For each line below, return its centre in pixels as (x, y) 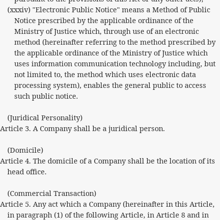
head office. (27, 171)
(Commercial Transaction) (52, 193)
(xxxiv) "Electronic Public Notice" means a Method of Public (109, 9)
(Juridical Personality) (45, 117)
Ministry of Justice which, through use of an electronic (107, 31)
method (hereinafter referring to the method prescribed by (115, 42)
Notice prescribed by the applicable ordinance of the (104, 20)
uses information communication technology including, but (115, 63)
